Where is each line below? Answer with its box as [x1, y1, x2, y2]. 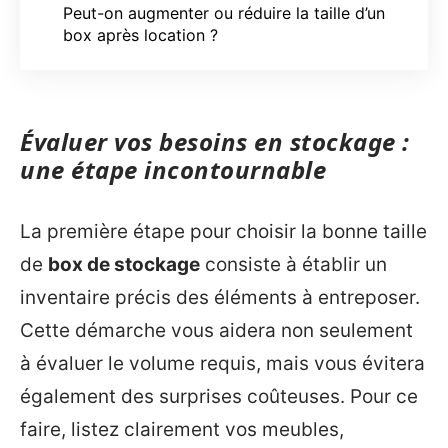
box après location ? [63, 24, 218, 45]
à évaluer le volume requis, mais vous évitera [20, 351, 425, 375]
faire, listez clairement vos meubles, [20, 417, 344, 441]
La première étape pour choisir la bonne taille [20, 219, 427, 243]
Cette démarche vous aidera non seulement [20, 318, 413, 342]
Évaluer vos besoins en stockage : [20, 125, 410, 158]
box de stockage [48, 252, 200, 276]
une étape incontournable [20, 153, 326, 186]
